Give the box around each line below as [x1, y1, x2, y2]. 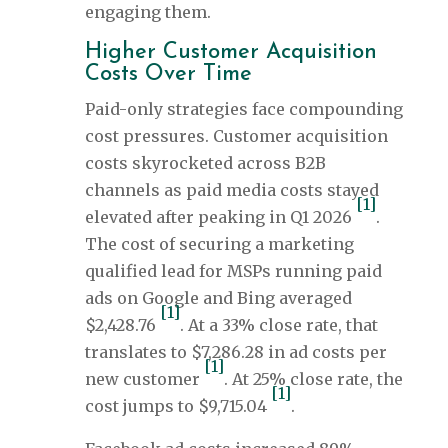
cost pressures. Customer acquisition [84, 126, 388, 147]
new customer [84, 369, 204, 390]
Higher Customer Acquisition [84, 41, 377, 65]
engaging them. [84, 2, 211, 23]
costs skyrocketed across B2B [84, 153, 326, 174]
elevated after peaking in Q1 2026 [84, 207, 356, 228]
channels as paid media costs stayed [84, 180, 379, 201]
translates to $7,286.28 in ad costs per [84, 342, 387, 363]
